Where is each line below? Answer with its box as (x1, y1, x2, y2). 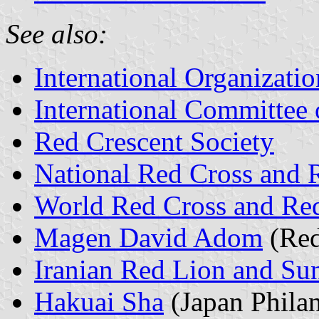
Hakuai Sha (34, 286, 164, 317)
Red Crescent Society (34, 125, 274, 157)
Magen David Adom (34, 221, 263, 253)
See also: (6, 18, 108, 49)
